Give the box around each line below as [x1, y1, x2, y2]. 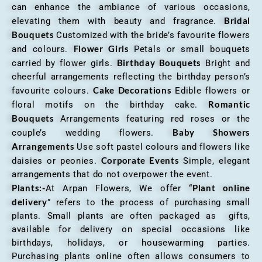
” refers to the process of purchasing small [47, 197, 250, 208]
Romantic [208, 99, 250, 110]
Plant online [192, 182, 250, 194]
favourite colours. [12, 85, 94, 96]
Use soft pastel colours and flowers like [77, 142, 250, 153]
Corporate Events [101, 155, 183, 166]
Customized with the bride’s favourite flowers [56, 30, 250, 41]
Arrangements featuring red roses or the [60, 113, 250, 125]
